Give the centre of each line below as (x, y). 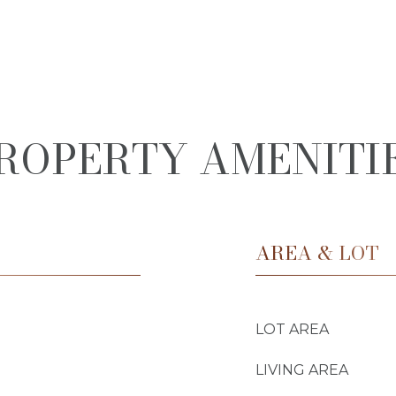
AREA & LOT (317, 253)
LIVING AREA (302, 370)
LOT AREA (292, 329)
